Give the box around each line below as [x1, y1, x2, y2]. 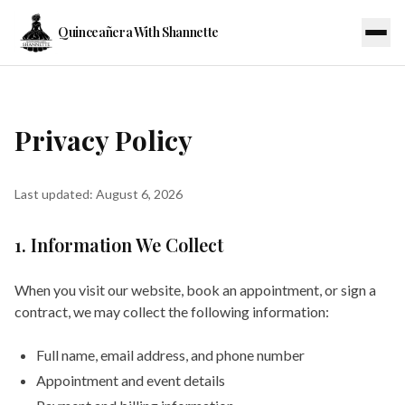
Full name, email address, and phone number [36, 346, 305, 363]
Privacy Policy [14, 122, 193, 158]
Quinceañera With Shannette [58, 24, 219, 41]
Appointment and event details [36, 372, 225, 389]
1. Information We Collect [14, 232, 223, 257]
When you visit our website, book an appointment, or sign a [14, 281, 376, 298]
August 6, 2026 [96, 186, 183, 202]
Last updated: [14, 186, 96, 202]
